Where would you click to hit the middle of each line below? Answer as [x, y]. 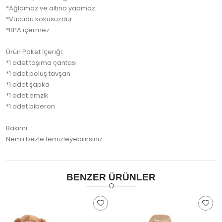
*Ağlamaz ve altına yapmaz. [51, 8]
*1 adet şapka [28, 85]
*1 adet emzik [27, 96]
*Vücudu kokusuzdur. [40, 19]
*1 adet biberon [30, 107]
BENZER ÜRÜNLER [111, 177]
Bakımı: [17, 128]
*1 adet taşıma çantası [41, 63]
